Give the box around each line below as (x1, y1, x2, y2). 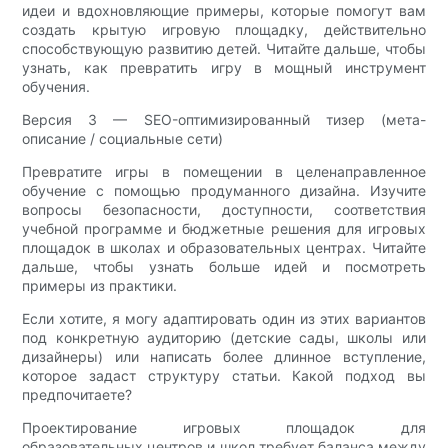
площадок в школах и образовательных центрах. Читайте (22, 238, 426, 256)
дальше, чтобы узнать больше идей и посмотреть (22, 257, 426, 275)
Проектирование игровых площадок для (22, 418, 426, 436)
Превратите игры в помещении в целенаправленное (22, 162, 426, 180)
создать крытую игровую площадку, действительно (22, 20, 426, 38)
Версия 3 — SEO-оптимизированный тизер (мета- (22, 110, 426, 128)
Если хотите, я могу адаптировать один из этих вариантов (22, 309, 426, 327)
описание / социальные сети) (22, 129, 224, 147)
